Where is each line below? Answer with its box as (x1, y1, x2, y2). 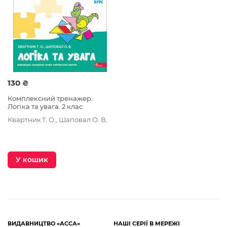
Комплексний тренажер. (8, 94, 93, 102)
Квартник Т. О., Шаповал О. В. (8, 115, 107, 124)
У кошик (16, 155, 48, 164)
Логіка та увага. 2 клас (8, 102, 83, 110)
